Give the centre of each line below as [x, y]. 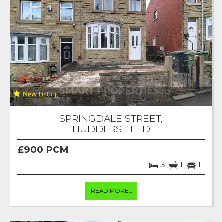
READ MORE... [111, 191]
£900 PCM [43, 150]
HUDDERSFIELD [111, 129]
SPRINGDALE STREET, [111, 119]
